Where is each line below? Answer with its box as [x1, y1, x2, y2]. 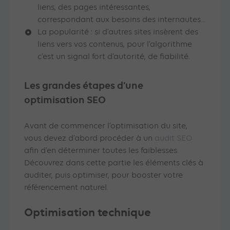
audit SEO [155, 135, 193, 143]
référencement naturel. [24, 184, 109, 193]
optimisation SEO [24, 94, 106, 106]
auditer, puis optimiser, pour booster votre [24, 171, 183, 180]
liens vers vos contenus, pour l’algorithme [37, 41, 193, 49]
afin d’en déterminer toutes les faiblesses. [24, 147, 179, 156]
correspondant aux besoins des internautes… [37, 16, 206, 25]
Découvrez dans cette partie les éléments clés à [24, 159, 204, 168]
